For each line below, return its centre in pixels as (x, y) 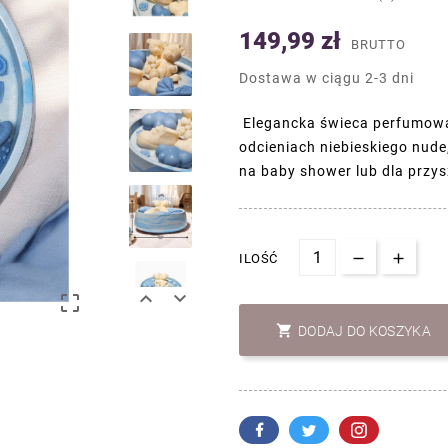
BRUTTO (378, 45)
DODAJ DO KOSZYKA (364, 331)
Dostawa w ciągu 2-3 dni (326, 78)
